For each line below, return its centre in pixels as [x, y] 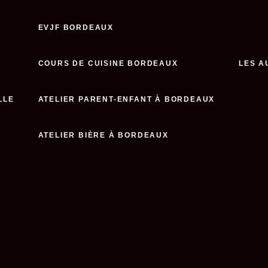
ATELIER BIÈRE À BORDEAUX [103, 135]
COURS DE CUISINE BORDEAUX [108, 63]
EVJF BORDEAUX [76, 28]
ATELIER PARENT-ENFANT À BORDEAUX [127, 99]
